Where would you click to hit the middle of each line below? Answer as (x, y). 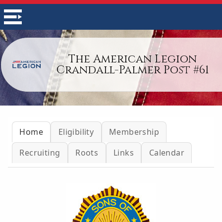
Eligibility (76, 132)
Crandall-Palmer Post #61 (133, 70)
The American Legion (133, 59)
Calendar (166, 153)
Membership (134, 132)
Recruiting (40, 153)
